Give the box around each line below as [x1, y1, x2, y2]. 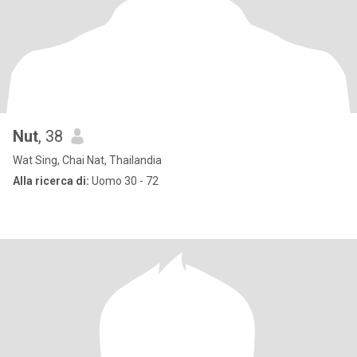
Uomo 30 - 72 [89, 175, 159, 187]
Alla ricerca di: [13, 175, 89, 187]
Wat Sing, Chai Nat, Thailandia [13, 154, 162, 167]
